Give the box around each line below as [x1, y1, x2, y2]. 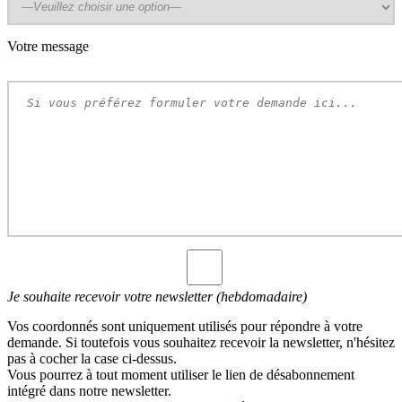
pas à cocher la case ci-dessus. [7, 350, 177, 366]
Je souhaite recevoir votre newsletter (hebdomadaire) [7, 288, 307, 304]
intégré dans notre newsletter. [7, 382, 171, 398]
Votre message [7, 38, 89, 54]
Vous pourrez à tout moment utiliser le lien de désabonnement [7, 366, 354, 382]
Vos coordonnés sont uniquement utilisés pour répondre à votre [7, 318, 363, 334]
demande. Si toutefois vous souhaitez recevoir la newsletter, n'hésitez [7, 334, 395, 350]
